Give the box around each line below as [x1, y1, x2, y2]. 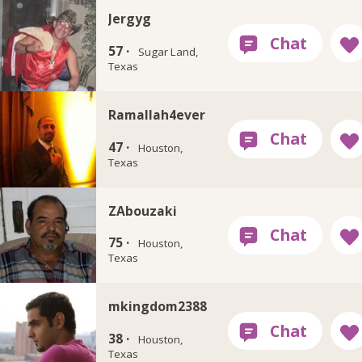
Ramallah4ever [108, 105, 206, 124]
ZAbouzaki [108, 201, 178, 220]
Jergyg [108, 10, 152, 28]
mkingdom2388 [108, 297, 208, 316]
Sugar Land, [137, 44, 198, 59]
